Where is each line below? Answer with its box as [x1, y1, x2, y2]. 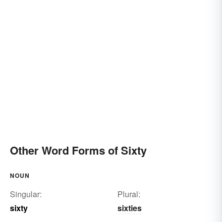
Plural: [117, 188, 140, 200]
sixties [117, 202, 142, 214]
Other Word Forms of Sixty [10, 142, 147, 159]
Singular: [10, 188, 42, 200]
